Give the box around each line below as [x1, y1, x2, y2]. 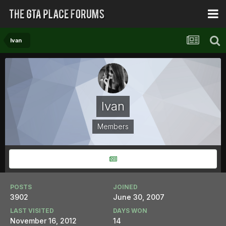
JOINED [113, 183, 138, 191]
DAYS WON [113, 207, 147, 214]
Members [97, 122, 129, 131]
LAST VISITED [10, 207, 54, 214]
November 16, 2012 [10, 216, 77, 225]
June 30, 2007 [113, 193, 164, 201]
